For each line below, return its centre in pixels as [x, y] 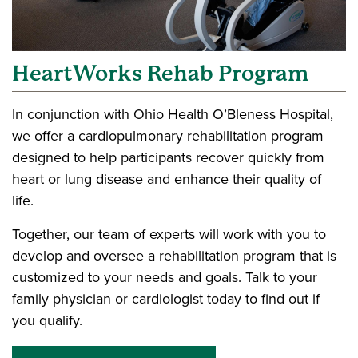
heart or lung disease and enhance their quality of [167, 179]
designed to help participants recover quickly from [168, 158]
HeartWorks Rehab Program [160, 74]
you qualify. [47, 321]
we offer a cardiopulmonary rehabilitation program [168, 136]
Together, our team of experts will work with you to [169, 235]
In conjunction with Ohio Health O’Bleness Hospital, [173, 115]
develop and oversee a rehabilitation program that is [174, 256]
